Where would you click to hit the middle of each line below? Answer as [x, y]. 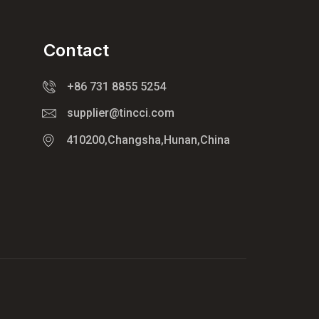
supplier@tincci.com [121, 113]
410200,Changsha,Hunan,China [148, 140]
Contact [76, 50]
